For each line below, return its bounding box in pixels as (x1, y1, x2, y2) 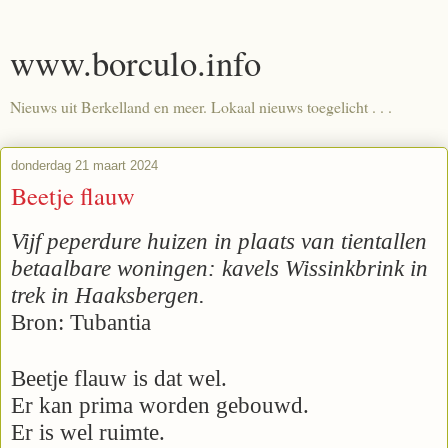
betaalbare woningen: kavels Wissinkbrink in (11, 255, 428, 281)
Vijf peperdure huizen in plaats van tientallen (11, 228, 427, 254)
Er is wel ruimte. (11, 419, 171, 445)
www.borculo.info (10, 40, 261, 86)
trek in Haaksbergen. (11, 282, 211, 308)
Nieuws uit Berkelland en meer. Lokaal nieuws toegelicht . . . (10, 96, 392, 117)
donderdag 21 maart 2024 (11, 158, 158, 173)
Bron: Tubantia (11, 309, 151, 335)
